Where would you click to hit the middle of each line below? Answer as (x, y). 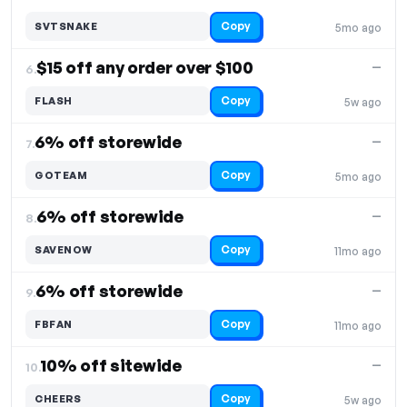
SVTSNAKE (66, 26)
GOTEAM (61, 175)
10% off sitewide (111, 365)
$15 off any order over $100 (144, 67)
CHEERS (58, 398)
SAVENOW (64, 249)
